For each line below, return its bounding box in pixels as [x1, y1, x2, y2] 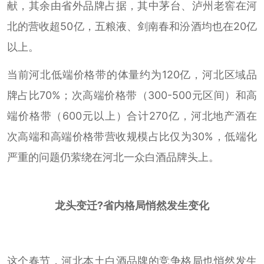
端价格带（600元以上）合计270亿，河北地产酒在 [6, 109, 258, 122]
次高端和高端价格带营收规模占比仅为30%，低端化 [6, 130, 258, 143]
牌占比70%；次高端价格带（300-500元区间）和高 [6, 88, 258, 101]
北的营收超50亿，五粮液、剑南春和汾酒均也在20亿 [6, 20, 258, 32]
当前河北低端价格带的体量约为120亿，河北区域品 [6, 68, 258, 81]
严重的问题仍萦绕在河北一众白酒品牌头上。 [6, 150, 219, 163]
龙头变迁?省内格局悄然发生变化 [55, 199, 209, 212]
